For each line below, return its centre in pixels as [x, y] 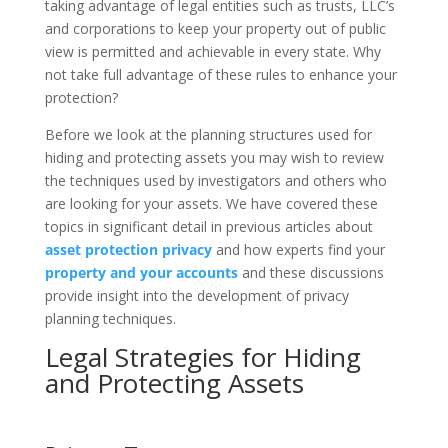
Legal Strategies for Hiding [202, 357]
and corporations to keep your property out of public [215, 28]
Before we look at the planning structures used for [208, 134]
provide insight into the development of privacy [196, 295]
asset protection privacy [128, 249]
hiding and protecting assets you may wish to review [214, 157]
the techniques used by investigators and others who [215, 180]
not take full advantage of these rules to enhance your [220, 74]
